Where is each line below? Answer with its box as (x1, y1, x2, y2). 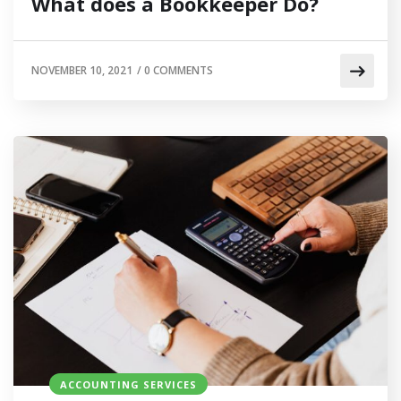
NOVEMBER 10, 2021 (31, 63, 132, 79)
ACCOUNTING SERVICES (60, 377, 197, 391)
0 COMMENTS (144, 63, 213, 79)
